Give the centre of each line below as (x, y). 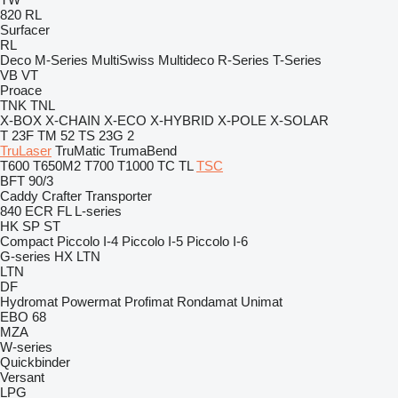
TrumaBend (143, 151)
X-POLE (242, 120)
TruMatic (80, 151)
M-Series (61, 60)
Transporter (119, 196)
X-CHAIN (73, 120)
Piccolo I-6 (217, 241)
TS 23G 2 (106, 135)
